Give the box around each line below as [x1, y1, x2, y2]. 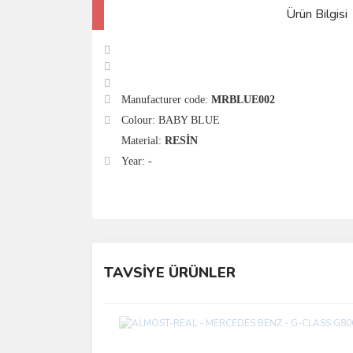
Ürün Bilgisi [286, 5, 347, 23]
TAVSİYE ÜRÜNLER [104, 262, 236, 282]
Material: [118, 134, 165, 147]
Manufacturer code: [118, 93, 211, 106]
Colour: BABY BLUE [118, 113, 220, 126]
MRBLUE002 [211, 93, 275, 106]
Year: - [118, 154, 152, 167]
